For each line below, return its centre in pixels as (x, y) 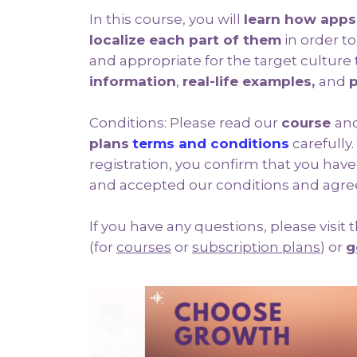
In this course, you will (167, 19)
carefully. (323, 143)
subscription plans (256, 247)
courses (144, 247)
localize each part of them (185, 40)
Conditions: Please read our (184, 123)
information (133, 81)
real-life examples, (251, 81)
